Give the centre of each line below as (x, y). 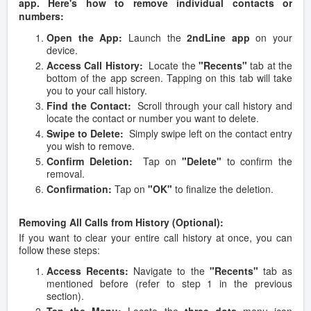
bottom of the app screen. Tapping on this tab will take (169, 78)
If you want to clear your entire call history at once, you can (155, 238)
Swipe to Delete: (85, 134)
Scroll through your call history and (212, 106)
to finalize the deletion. (223, 189)
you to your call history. (97, 91)
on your (271, 38)
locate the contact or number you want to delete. (153, 118)
